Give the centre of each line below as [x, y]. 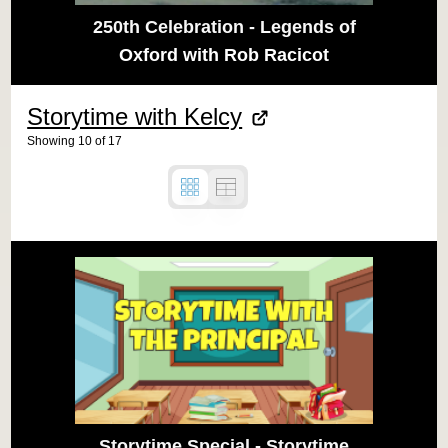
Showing [51, 140]
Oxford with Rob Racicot [224, 54]
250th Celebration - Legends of [224, 26]
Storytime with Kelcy [135, 116]
